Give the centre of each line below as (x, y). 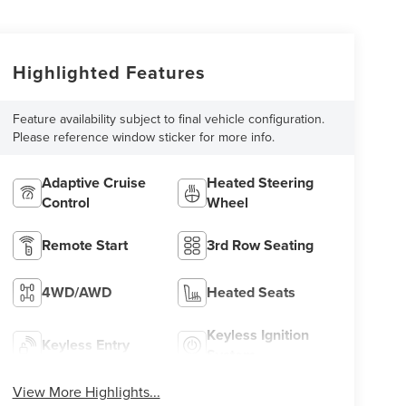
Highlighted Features (109, 72)
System (232, 355)
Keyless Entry (85, 345)
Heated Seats (251, 293)
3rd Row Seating (261, 246)
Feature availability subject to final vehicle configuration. (168, 119)
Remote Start (84, 246)
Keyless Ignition (258, 335)
